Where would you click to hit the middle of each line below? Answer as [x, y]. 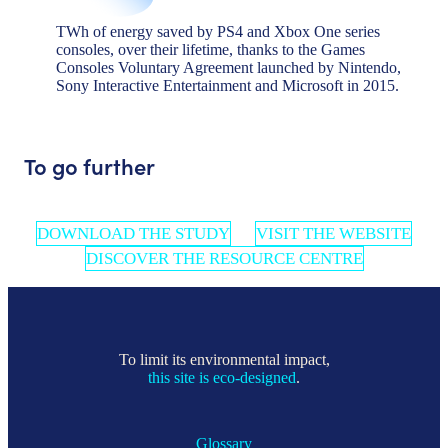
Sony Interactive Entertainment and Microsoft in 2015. [227, 85]
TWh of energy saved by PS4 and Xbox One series [218, 31]
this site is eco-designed [222, 377]
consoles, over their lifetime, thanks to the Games [210, 49]
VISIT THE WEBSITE [333, 233]
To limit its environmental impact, [224, 359]
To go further [89, 165]
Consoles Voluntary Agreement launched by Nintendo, [228, 67]
